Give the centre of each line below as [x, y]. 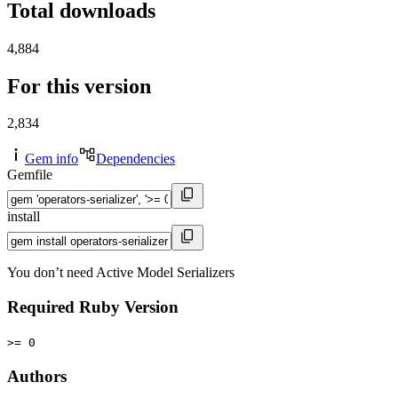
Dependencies [135, 159]
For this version [79, 86]
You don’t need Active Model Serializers [121, 273]
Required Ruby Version [93, 307]
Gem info [52, 159]
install [24, 217]
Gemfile [30, 175]
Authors [37, 376]
